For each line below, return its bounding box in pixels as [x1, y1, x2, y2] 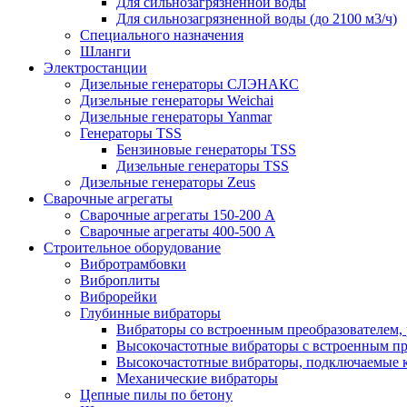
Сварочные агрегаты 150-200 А [80, 206, 275, 223]
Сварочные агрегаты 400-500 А [80, 223, 275, 239]
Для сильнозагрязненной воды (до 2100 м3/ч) [116, 10, 397, 26]
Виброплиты [80, 272, 160, 288]
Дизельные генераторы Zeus [80, 174, 255, 190]
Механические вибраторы [116, 370, 278, 386]
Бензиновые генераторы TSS [116, 141, 296, 157]
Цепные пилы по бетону [80, 386, 233, 402]
